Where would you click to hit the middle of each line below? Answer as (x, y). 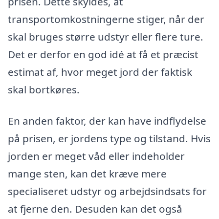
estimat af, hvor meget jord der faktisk (100, 72)
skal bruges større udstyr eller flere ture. (106, 37)
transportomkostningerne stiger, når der (106, 19)
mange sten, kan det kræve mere (87, 174)
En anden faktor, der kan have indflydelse (107, 121)
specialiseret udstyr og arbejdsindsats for (107, 191)
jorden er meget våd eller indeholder (96, 156)
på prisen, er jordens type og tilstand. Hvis (109, 139)
